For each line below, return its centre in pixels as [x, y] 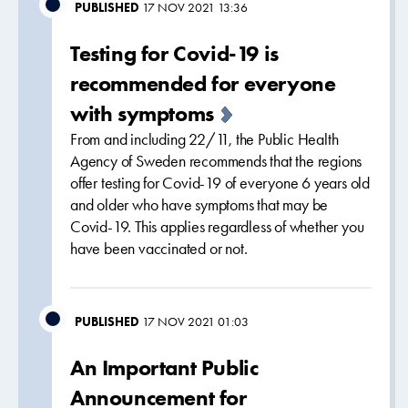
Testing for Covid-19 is [174, 53]
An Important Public [164, 367]
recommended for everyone [203, 83]
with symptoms [142, 113]
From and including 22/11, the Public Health [204, 139]
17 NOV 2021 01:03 [195, 321]
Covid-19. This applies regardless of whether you [217, 227]
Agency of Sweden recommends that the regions [216, 161]
